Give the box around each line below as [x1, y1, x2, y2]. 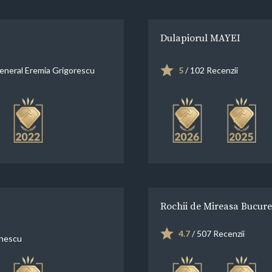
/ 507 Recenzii [190, 228, 245, 239]
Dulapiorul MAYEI [160, 30, 240, 44]
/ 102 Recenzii [183, 64, 238, 75]
